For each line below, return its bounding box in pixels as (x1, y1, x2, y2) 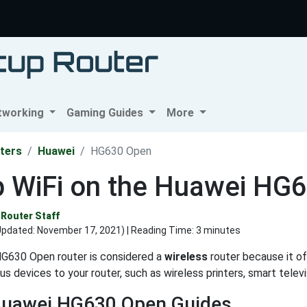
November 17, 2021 (37, 225, 121, 236)
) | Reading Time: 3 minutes (121, 225, 241, 236)
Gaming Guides (66, 106, 147, 120)
